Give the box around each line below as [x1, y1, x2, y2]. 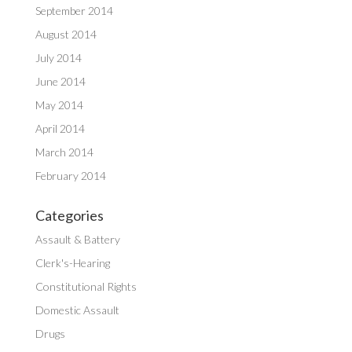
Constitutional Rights [35, 280, 137, 293]
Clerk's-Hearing [35, 256, 110, 269]
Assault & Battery [35, 233, 120, 246]
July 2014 [35, 51, 82, 64]
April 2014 [35, 122, 85, 135]
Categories [35, 207, 104, 224]
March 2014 [35, 145, 93, 159]
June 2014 [35, 75, 86, 88]
